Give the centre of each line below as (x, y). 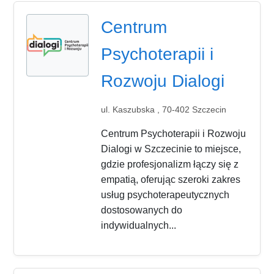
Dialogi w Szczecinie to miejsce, (171, 149)
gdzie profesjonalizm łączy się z (170, 164)
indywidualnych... (139, 225)
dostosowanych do (142, 210)
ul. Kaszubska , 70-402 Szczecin (164, 109)
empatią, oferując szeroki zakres (171, 179)
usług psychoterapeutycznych (165, 194)
